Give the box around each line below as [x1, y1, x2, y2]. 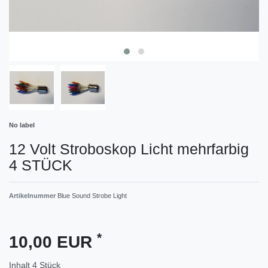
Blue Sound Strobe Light [57, 192, 127, 200]
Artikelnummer [9, 192, 57, 200]
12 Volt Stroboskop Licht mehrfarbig [9, 141, 249, 158]
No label [9, 121, 35, 129]
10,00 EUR [9, 233, 97, 252]
